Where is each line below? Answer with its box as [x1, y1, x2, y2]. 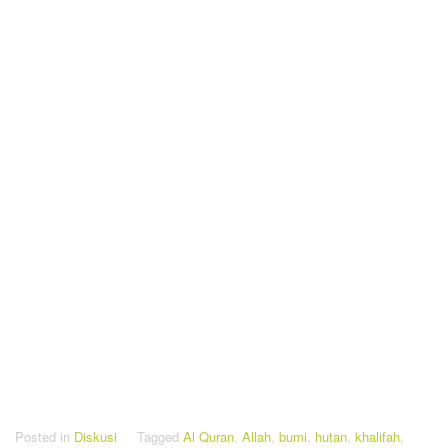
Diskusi [74, 426, 117, 446]
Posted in [15, 426, 74, 446]
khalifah [355, 426, 400, 446]
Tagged [137, 426, 183, 446]
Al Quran [183, 426, 234, 446]
